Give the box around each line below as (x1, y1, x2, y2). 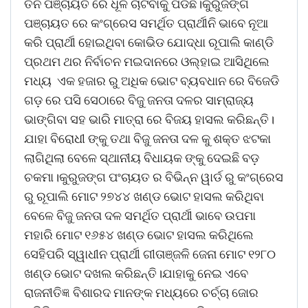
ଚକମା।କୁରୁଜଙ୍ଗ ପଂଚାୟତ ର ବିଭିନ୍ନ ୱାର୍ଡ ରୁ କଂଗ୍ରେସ (24, 169, 283, 184)
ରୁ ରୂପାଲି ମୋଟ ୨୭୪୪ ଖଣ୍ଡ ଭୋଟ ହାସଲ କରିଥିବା (24, 188, 264, 203)
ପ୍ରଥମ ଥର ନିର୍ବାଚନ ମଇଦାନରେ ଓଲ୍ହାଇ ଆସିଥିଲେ (24, 54, 269, 69)
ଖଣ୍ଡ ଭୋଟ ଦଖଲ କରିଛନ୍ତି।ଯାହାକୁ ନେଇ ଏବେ (24, 265, 248, 280)
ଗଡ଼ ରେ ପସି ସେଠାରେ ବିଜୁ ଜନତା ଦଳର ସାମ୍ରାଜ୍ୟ (24, 92, 254, 107)
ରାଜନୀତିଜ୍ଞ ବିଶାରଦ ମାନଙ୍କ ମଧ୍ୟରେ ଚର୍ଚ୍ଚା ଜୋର (24, 285, 258, 300)
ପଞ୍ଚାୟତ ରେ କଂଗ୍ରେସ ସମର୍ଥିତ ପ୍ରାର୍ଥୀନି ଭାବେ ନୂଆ (24, 15, 268, 30)
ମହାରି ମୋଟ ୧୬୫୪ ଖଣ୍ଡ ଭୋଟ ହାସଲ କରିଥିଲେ (24, 227, 254, 242)
